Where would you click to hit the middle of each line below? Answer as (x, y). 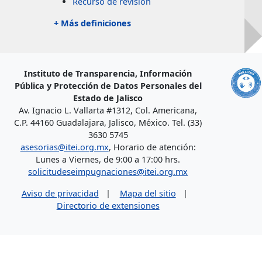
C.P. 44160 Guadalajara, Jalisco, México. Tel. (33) (108, 123)
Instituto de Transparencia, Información (108, 74)
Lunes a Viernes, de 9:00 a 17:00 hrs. (108, 160)
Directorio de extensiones (108, 206)
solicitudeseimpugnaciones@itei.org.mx (108, 172)
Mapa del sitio (148, 194)
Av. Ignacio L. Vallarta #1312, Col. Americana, (108, 111)
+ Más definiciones (92, 23)
